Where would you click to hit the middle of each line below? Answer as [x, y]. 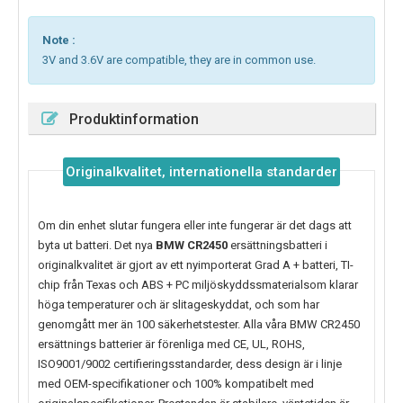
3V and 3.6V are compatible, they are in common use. [179, 60]
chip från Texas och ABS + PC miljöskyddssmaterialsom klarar [198, 285]
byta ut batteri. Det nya [97, 246]
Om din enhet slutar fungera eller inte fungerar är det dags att [195, 226]
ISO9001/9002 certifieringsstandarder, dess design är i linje [190, 364]
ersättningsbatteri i [278, 246]
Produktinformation [134, 120]
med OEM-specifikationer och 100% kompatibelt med [176, 384]
